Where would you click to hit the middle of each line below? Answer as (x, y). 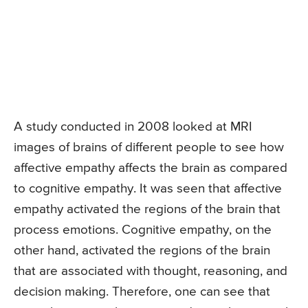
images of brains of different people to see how (149, 147)
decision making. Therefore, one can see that (142, 291)
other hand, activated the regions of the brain (142, 250)
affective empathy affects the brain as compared (151, 168)
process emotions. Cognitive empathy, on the (143, 230)
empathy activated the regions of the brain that (147, 209)
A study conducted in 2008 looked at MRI (133, 126)
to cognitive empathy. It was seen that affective (148, 188)
